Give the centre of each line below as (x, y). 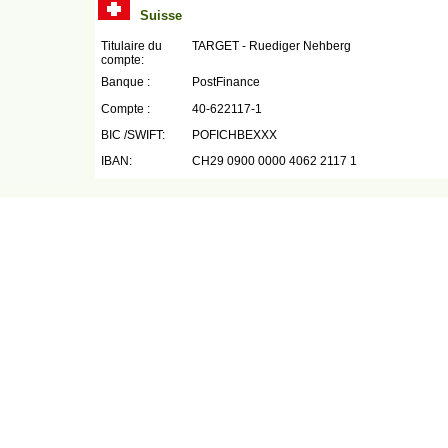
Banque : (125, 82)
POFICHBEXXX (234, 135)
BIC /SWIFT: (133, 135)
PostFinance (226, 82)
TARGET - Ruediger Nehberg (271, 46)
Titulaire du (131, 46)
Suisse (161, 15)
